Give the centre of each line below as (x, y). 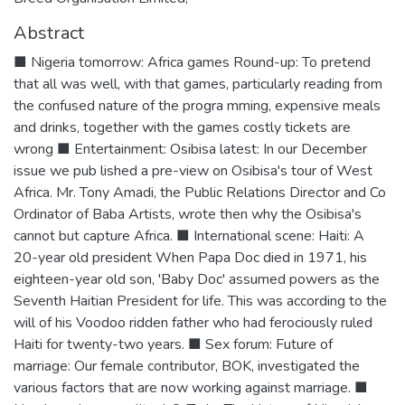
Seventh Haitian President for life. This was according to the (200, 301)
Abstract (49, 33)
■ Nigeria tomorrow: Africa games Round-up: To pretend (192, 62)
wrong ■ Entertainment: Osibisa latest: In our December (190, 149)
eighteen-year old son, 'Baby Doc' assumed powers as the (197, 279)
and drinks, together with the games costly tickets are (182, 127)
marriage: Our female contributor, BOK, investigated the (187, 366)
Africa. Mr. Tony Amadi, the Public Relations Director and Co (200, 193)
